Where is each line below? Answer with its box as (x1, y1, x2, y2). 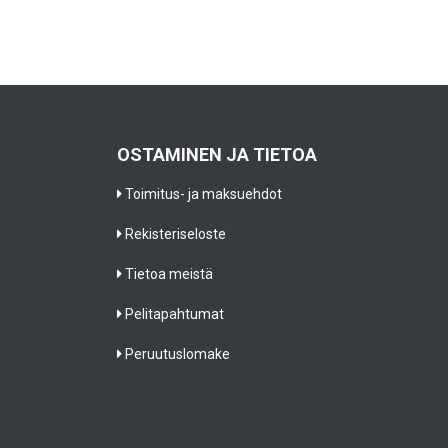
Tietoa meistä (125, 266, 213, 282)
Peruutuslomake (125, 346, 230, 362)
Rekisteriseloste (125, 226, 226, 242)
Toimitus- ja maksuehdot (125, 186, 282, 202)
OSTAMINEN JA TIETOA (117, 144, 317, 165)
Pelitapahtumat (125, 306, 224, 322)
